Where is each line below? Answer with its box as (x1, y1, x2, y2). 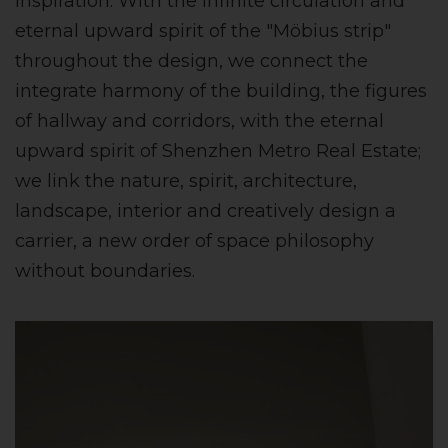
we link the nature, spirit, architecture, (15, 169, 357, 192)
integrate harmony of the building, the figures (15, 79, 427, 102)
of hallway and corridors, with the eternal (15, 109, 384, 132)
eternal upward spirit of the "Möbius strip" (15, 19, 391, 42)
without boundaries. (15, 259, 195, 282)
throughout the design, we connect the (15, 49, 368, 72)
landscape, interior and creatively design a (15, 199, 396, 222)
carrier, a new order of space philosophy (15, 229, 374, 252)
